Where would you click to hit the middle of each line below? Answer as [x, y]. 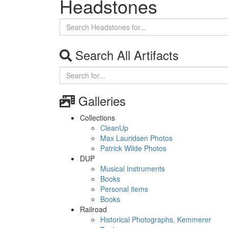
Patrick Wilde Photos [133, 148]
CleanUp [114, 128]
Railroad [93, 209]
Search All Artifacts [125, 55]
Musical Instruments [133, 168]
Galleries [100, 101]
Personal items [124, 189]
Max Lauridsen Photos [136, 138]
